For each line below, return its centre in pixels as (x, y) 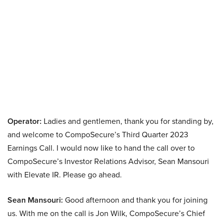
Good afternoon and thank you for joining (135, 200)
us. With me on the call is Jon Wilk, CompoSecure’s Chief (106, 213)
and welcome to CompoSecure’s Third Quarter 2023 (98, 135)
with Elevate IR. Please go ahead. (65, 175)
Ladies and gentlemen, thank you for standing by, (128, 121)
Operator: (25, 121)
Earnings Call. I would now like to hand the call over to (101, 148)
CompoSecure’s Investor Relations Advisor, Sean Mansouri (108, 161)
